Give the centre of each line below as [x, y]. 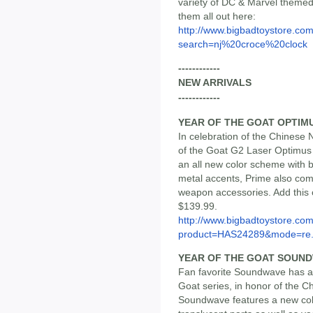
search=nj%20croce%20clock [243, 44]
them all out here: [217, 16]
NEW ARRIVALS [215, 83]
